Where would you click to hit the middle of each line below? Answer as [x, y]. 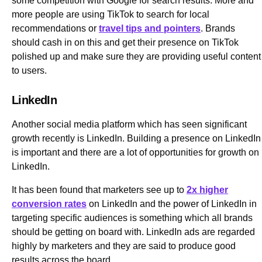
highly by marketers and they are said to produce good [124, 246]
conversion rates [49, 204]
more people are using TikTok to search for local [111, 14]
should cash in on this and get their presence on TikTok [125, 42]
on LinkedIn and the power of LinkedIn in [172, 204]
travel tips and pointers [150, 28]
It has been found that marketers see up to [99, 189]
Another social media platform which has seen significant [129, 124]
